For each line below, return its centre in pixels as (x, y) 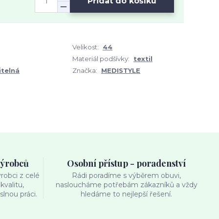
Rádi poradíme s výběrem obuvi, (127, 175)
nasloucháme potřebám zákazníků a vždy (126, 185)
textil (143, 59)
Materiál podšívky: (101, 59)
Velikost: (86, 47)
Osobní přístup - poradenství (127, 163)
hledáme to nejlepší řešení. (127, 194)
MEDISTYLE (121, 70)
